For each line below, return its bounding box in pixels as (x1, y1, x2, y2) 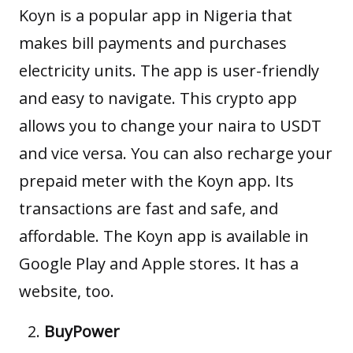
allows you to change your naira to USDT (19, 114, 321, 136)
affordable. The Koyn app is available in (19, 225, 309, 247)
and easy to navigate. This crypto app (19, 87, 297, 109)
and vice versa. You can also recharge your (19, 142, 333, 164)
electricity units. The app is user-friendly (19, 59, 319, 81)
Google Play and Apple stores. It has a (19, 252, 299, 274)
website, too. (19, 280, 118, 302)
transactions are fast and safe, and (19, 197, 278, 219)
